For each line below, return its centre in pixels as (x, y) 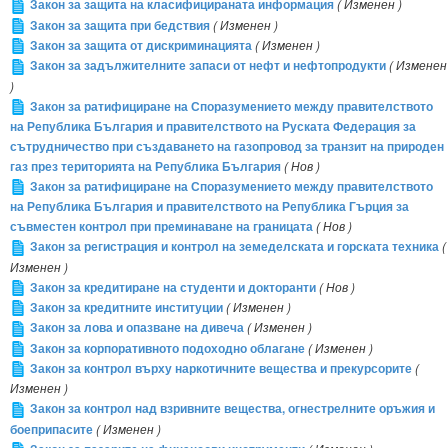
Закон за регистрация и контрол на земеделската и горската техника (234, 247)
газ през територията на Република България (145, 166)
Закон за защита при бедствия (120, 25)
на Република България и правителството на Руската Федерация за (213, 126)
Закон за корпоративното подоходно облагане (167, 348)
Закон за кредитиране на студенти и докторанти (173, 287)
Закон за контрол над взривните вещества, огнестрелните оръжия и (232, 409)
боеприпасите (51, 429)
